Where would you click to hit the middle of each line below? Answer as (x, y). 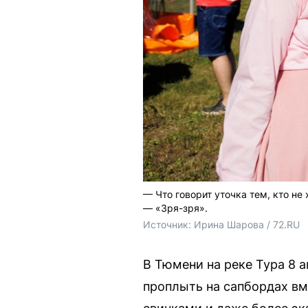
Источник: (168, 224)
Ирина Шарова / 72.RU (247, 224)
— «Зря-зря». (175, 208)
